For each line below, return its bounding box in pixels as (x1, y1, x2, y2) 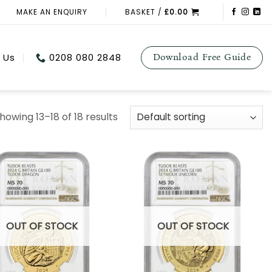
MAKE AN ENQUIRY (16, 7, 87, 17)
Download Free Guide (152, 51, 251, 63)
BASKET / (125, 7, 165, 17)
